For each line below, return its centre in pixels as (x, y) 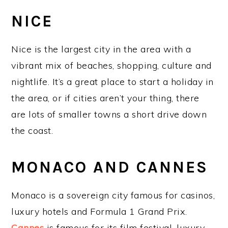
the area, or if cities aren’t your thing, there (105, 98)
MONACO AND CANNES (110, 167)
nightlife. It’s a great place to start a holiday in (112, 81)
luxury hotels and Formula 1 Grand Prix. (99, 211)
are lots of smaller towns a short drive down (109, 114)
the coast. (32, 130)
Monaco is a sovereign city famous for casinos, (113, 195)
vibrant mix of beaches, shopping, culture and (111, 65)
